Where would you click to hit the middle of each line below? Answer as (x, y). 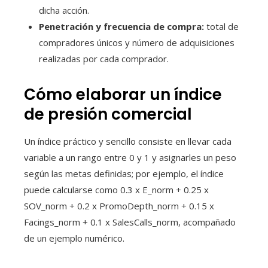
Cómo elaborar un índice (123, 94)
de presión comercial (108, 114)
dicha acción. (64, 10)
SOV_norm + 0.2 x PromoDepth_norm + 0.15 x (119, 205)
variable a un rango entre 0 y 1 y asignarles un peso (130, 157)
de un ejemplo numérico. (74, 238)
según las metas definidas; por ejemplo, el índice (124, 173)
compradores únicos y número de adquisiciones (137, 42)
